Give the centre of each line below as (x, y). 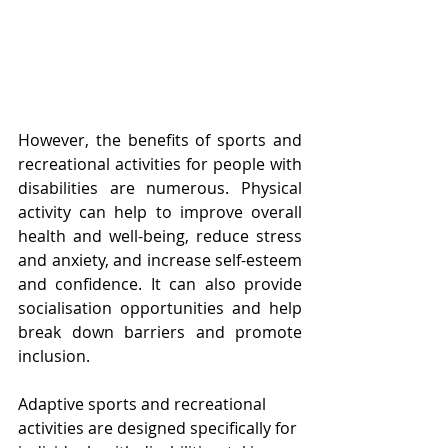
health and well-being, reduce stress (160, 236)
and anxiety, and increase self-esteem (160, 260)
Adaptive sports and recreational (144, 404)
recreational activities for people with (160, 164)
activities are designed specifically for (159, 428)
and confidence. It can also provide (160, 284)
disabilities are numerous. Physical (160, 188)
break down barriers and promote (160, 332)
